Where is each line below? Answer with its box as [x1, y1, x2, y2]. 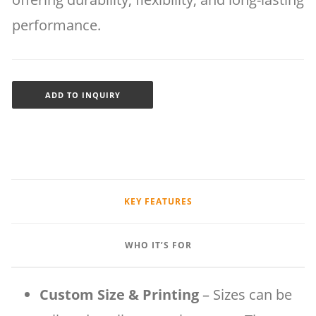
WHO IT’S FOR [124, 239, 192, 251]
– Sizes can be [199, 285, 292, 304]
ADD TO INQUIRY [44, 90, 121, 100]
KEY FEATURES [123, 195, 193, 207]
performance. [12, 16, 101, 35]
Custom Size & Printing [39, 285, 199, 304]
